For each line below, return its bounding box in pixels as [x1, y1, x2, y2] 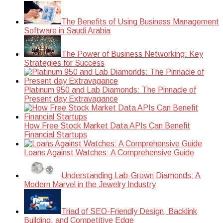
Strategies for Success [24, 59, 105, 68]
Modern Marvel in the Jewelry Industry [24, 180, 156, 189]
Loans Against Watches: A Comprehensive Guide [24, 148, 194, 157]
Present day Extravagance [24, 95, 118, 104]
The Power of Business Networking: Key [61, 50, 203, 59]
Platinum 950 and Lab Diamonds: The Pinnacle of [24, 86, 196, 95]
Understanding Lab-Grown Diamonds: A [61, 171, 201, 180]
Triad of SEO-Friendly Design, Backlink [61, 207, 197, 216]
